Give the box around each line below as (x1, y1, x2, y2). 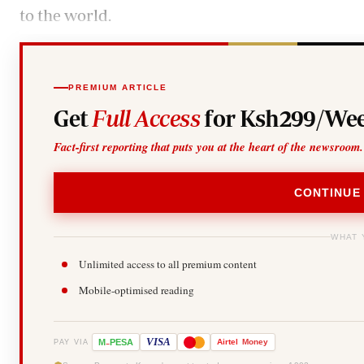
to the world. (19, 5, 111, 24)
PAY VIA (54, 337, 89, 346)
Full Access (93, 104, 200, 132)
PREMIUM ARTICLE (68, 83, 168, 92)
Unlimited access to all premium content (79, 257, 258, 272)
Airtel (217, 337, 239, 347)
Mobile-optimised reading (79, 283, 195, 298)
